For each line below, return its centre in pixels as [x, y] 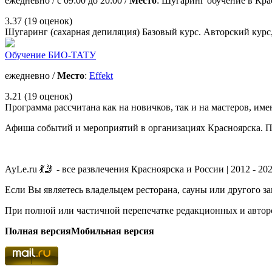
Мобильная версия [113, 231]
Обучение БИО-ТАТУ [50, 55]
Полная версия [38, 231]
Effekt [101, 75]
